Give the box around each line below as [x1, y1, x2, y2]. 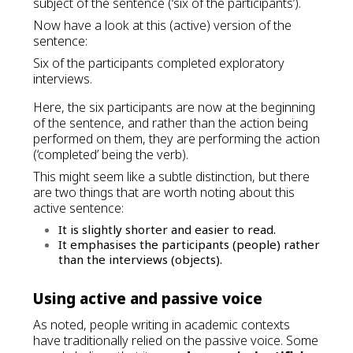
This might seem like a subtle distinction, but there [33, 167, 310, 185]
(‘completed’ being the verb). [33, 145, 188, 163]
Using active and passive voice [33, 288, 262, 308]
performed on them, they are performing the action [33, 129, 320, 147]
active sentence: [33, 199, 124, 217]
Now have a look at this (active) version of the [33, 16, 292, 34]
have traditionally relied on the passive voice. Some [33, 332, 318, 350]
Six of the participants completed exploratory [33, 54, 284, 72]
